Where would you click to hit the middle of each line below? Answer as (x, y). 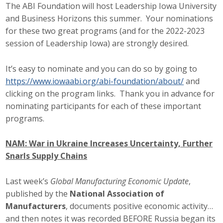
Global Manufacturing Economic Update (120, 181)
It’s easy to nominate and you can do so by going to (102, 68)
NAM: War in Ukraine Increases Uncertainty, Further (109, 144)
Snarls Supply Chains (47, 156)
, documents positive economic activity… (140, 206)
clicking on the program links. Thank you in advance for (110, 93)
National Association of (117, 193)
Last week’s (28, 181)
